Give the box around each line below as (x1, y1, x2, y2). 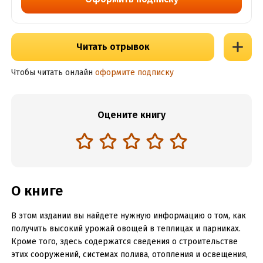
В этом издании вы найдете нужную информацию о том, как (11, 211, 246, 221)
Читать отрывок (76, 41, 150, 52)
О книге (11, 183, 63, 199)
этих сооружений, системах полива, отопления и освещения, (11, 249, 248, 259)
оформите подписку (95, 68, 174, 77)
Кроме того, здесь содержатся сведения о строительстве (11, 237, 238, 247)
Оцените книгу (97, 109, 166, 120)
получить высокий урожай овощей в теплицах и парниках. (11, 224, 241, 234)
